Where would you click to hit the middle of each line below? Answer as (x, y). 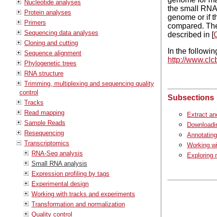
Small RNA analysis (59, 163)
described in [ (190, 34)
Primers (35, 22)
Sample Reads (45, 123)
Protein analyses (48, 12)
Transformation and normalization (78, 204)
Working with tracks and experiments (83, 194)
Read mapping (44, 112)
